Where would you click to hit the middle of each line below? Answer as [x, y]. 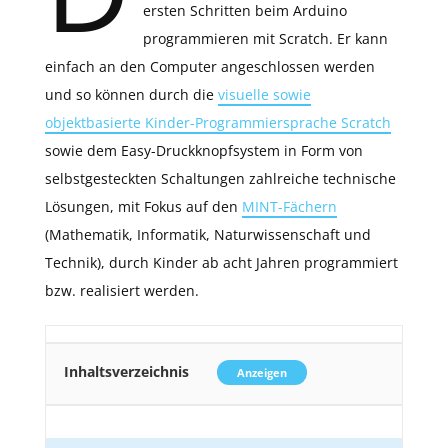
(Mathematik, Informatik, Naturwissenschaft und [208, 235]
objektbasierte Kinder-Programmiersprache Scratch [218, 123]
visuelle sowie [264, 95]
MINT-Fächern [289, 207]
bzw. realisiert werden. [122, 291]
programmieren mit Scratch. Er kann [265, 39]
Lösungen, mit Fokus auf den [143, 207]
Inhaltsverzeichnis [126, 372]
